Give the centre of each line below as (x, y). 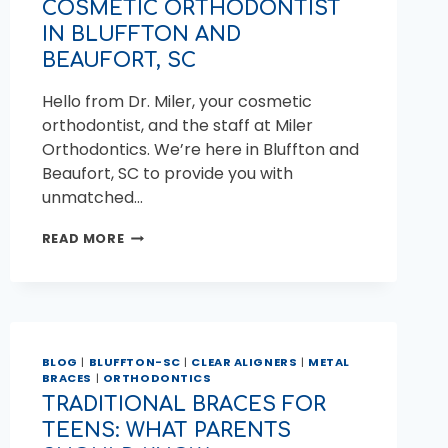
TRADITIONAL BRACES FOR (183, 404)
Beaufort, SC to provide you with (167, 174)
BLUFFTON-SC (134, 362)
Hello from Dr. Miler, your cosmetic (176, 102)
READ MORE (83, 239)
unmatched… (92, 198)
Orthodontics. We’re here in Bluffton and (200, 150)
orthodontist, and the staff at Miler (177, 126)
